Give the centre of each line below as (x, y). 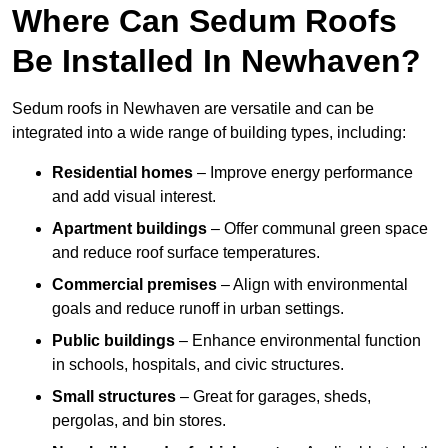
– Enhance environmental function (298, 341)
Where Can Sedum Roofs (204, 21)
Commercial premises (134, 285)
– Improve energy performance (303, 173)
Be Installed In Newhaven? (216, 61)
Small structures (114, 397)
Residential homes (122, 173)
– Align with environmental (312, 285)
